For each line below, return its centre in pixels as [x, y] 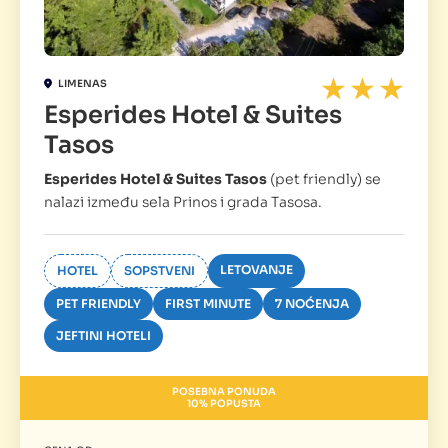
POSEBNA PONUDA [224, 391]
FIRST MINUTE [208, 303]
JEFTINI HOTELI [103, 335]
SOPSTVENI [159, 270]
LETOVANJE [256, 269]
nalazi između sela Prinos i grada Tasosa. [183, 201]
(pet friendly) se [325, 178]
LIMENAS [82, 84]
